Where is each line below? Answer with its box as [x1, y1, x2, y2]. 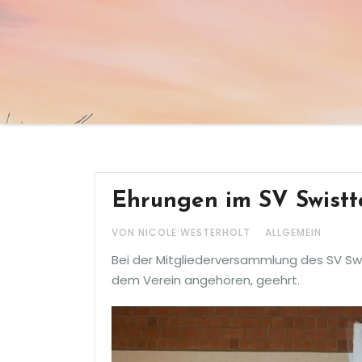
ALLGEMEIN [265, 225, 322, 239]
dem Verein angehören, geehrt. [112, 271, 300, 288]
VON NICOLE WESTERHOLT [112, 225, 254, 239]
